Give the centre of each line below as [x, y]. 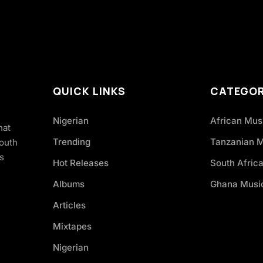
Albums [69, 184]
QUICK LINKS [89, 91]
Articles [69, 205]
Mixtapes [72, 226]
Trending [72, 142]
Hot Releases [81, 163]
